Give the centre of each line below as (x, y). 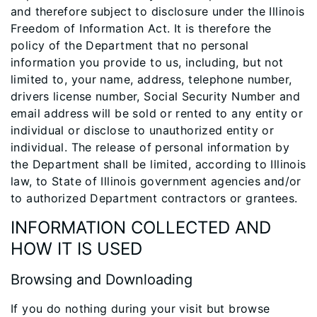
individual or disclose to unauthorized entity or (143, 130)
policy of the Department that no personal (130, 45)
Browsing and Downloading (102, 279)
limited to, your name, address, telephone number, (151, 79)
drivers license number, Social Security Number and (156, 96)
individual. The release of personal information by (150, 147)
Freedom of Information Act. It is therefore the (141, 28)
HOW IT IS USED (76, 249)
